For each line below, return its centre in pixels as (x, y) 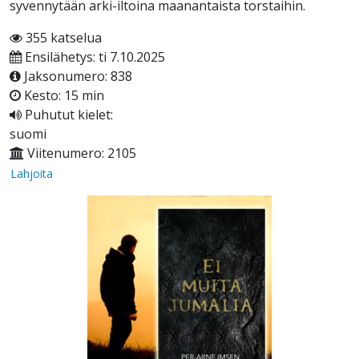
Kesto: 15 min (63, 96)
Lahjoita (32, 174)
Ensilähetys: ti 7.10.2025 (93, 57)
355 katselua (62, 38)
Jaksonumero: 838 (77, 77)
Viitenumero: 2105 (80, 153)
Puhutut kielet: (67, 115)
